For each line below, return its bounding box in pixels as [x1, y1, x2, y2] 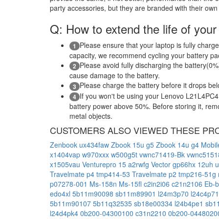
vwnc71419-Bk [139, 149, 187, 159]
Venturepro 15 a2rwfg [82, 159, 151, 169]
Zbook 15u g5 [111, 139, 156, 150]
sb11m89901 [115, 188, 158, 198]
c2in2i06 [144, 178, 172, 189]
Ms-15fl [119, 178, 144, 189]
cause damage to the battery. [69, 70, 160, 81]
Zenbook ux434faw [50, 139, 111, 150]
